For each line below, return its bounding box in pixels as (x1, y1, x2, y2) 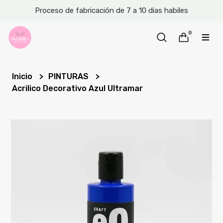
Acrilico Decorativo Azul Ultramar (12, 84, 143, 93)
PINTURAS (48, 72, 91, 81)
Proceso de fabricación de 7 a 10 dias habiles (35, 6, 188, 15)
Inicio (12, 72, 35, 81)
